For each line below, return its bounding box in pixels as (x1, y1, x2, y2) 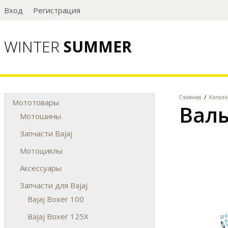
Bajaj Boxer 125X (27, 211, 89, 221)
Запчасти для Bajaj (20, 180, 88, 190)
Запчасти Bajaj (20, 128, 72, 138)
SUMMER (64, 36, 132, 57)
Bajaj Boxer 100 (27, 193, 84, 204)
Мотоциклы (20, 145, 63, 156)
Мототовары (12, 97, 59, 107)
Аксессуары (20, 162, 62, 173)
